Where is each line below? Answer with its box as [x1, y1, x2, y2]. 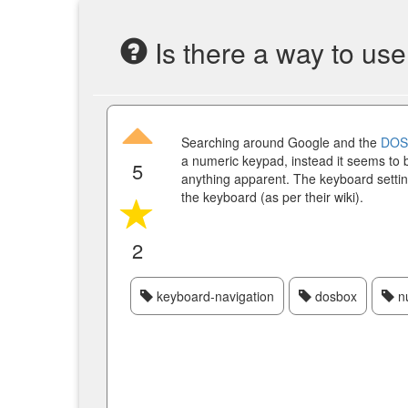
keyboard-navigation [153, 287, 274, 305]
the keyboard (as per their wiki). [181, 188, 363, 206]
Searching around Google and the [181, 133, 381, 151]
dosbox [311, 287, 357, 305]
